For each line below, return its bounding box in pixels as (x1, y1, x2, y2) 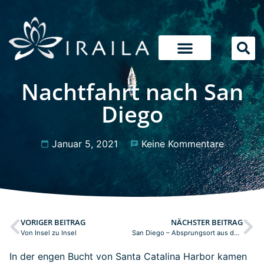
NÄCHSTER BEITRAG (171, 217, 243, 227)
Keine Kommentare (141, 138, 224, 150)
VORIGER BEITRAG (21, 217, 85, 227)
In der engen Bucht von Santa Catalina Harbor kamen (9, 250, 247, 262)
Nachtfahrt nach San (21, 76, 243, 107)
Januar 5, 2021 (51, 138, 118, 150)
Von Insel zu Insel (21, 229, 77, 237)
